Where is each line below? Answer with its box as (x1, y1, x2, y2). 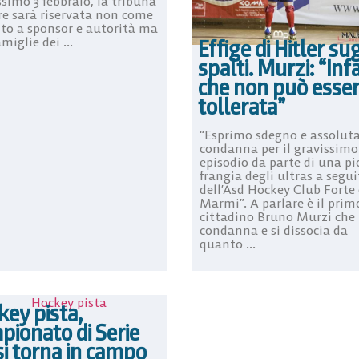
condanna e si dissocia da (200, 222, 348, 239)
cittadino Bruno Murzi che (200, 208, 355, 225)
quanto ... (200, 236, 256, 252)
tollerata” (198, 92, 285, 122)
